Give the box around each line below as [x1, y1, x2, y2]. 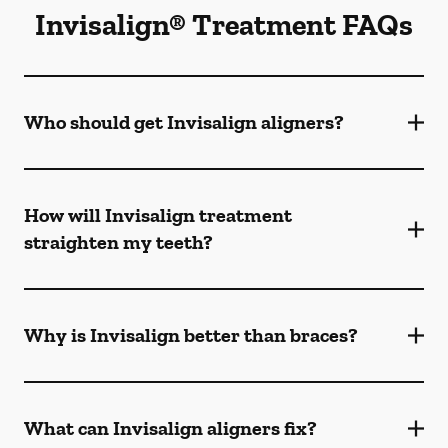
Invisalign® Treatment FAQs [35, 7, 413, 43]
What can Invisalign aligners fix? [24, 416, 317, 440]
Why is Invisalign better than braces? [24, 323, 358, 347]
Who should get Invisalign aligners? [24, 110, 344, 134]
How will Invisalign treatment [24, 203, 292, 227]
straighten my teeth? [24, 230, 213, 254]
